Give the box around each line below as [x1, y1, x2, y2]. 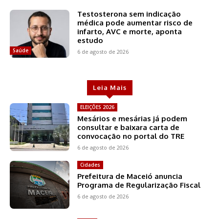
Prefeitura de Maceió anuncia [77, 171, 183, 181]
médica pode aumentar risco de [77, 18, 193, 27]
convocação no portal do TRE [77, 131, 185, 141]
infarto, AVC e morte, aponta [77, 26, 182, 36]
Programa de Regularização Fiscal [77, 180, 201, 190]
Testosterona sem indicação [77, 9, 181, 19]
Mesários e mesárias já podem [77, 113, 188, 123]
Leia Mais [92, 83, 127, 91]
